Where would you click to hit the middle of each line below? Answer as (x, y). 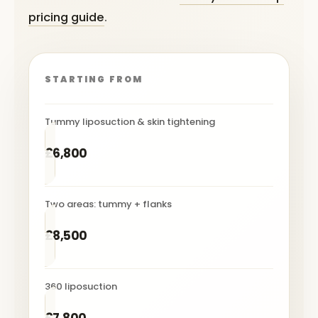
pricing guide (66, 17)
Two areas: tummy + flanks (108, 204)
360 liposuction (81, 286)
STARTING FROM (94, 79)
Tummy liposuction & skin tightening (130, 122)
